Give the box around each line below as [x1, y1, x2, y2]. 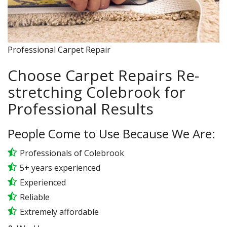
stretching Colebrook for [8, 82, 185, 102]
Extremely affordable [20, 206, 99, 217]
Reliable [20, 192, 50, 203]
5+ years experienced [20, 162, 100, 173]
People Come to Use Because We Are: [8, 125, 215, 142]
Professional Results [8, 98, 154, 119]
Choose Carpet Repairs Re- [8, 65, 199, 86]
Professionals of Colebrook [20, 147, 124, 159]
